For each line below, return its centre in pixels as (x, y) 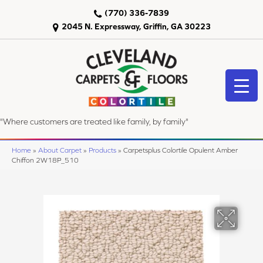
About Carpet (60, 150)
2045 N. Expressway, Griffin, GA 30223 (136, 26)
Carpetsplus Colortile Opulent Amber (181, 150)
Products (102, 150)
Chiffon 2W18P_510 (45, 160)
